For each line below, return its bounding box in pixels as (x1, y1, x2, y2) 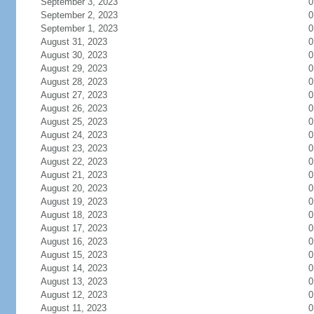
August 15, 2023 (40, 250, 107, 260)
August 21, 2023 (40, 170, 107, 180)
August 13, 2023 (40, 276, 107, 287)
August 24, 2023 (40, 130, 107, 140)
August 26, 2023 (40, 103, 107, 114)
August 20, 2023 (40, 183, 107, 193)
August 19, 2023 (40, 196, 107, 207)
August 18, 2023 (40, 210, 107, 220)
